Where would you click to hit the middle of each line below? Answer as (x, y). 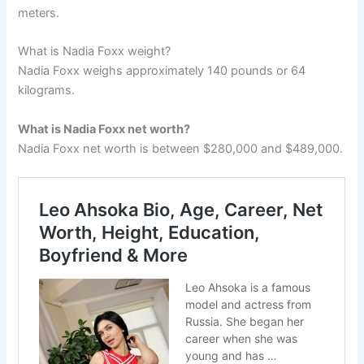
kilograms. (47, 91)
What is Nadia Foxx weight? (95, 52)
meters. (39, 13)
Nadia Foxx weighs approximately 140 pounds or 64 (162, 71)
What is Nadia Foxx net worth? (104, 129)
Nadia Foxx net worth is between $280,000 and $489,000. (181, 148)
